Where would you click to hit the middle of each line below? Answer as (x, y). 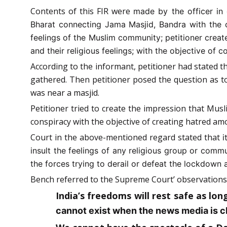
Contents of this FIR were (82, 11)
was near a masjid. (65, 92)
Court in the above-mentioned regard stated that (126, 137)
